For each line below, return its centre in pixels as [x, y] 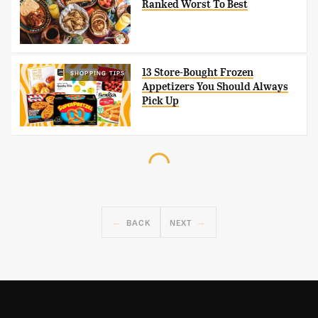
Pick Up [161, 100]
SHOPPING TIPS [98, 72]
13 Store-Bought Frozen [198, 72]
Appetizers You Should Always [215, 86]
